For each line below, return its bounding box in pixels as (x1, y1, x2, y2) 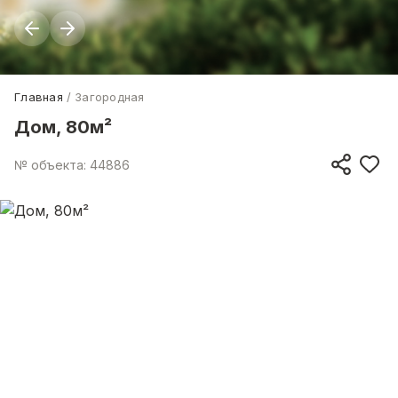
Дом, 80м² (14, 116, 112, 138)
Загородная (75, 90, 145, 104)
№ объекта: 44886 (14, 156, 130, 172)
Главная (14, 90, 63, 104)
